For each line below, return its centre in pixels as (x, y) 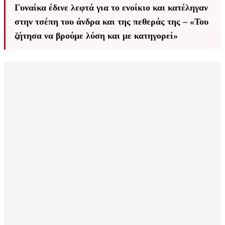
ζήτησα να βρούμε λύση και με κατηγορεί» (96, 36)
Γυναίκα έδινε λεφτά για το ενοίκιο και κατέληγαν (111, 8)
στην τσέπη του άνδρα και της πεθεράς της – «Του (111, 22)
